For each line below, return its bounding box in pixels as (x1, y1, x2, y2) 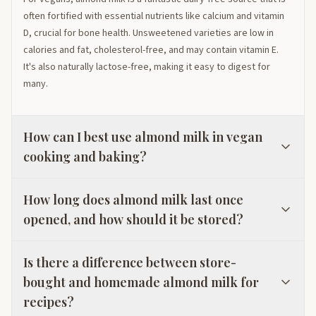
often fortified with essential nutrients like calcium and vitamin (23, 8, 284, 23)
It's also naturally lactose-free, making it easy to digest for (23, 59, 270, 74)
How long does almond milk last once (23, 190, 243, 208)
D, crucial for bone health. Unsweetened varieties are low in (23, 25, 274, 40)
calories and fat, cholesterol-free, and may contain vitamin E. (23, 42, 279, 57)
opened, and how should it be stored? (23, 210, 243, 228)
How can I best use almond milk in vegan (23, 128, 262, 145)
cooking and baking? (23, 147, 147, 165)
